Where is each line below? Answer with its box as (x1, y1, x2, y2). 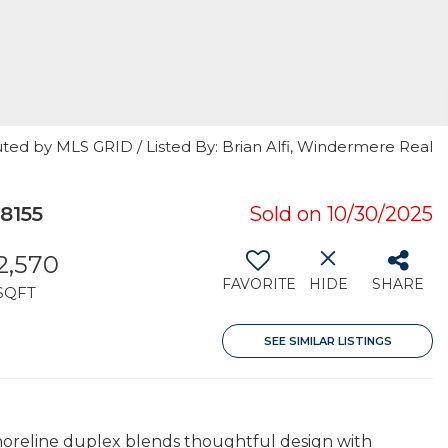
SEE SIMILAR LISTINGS (263, 334, 392, 348)
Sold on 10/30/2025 (249, 202, 433, 226)
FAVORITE (222, 275, 296, 293)
